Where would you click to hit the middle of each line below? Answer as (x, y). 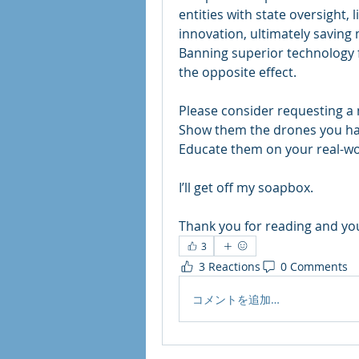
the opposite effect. (238, 72)
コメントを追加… (236, 299)
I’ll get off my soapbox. (248, 188)
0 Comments (314, 266)
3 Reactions (230, 266)
